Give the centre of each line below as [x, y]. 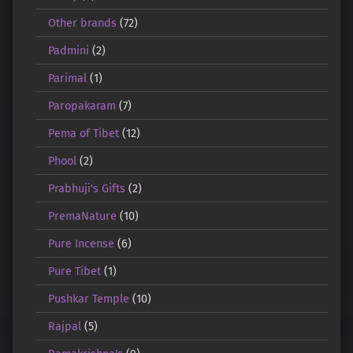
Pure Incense [81, 243]
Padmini [68, 50]
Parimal [67, 78]
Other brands [82, 22]
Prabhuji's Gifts [86, 188]
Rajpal [64, 326]
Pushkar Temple [88, 298]
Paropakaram [82, 105]
